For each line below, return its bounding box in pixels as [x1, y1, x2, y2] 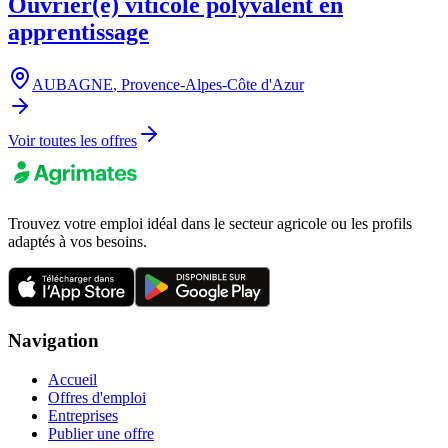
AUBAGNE [32, 76, 113, 94]
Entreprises [48, 406, 118, 424]
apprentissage [8, 19, 149, 46]
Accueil [48, 370, 97, 388]
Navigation [8, 329, 99, 351]
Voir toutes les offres [8, 132, 137, 150]
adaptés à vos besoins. [8, 233, 147, 251]
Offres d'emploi [48, 388, 146, 406]
